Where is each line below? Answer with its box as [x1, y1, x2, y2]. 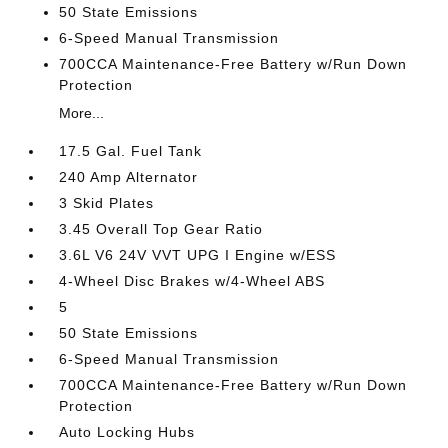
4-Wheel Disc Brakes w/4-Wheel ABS [59, 273, 326, 289]
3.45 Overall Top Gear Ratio [59, 221, 264, 237]
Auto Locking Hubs [59, 424, 196, 440]
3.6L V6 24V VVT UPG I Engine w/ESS [59, 247, 337, 263]
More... [59, 105, 105, 121]
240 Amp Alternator [59, 169, 199, 185]
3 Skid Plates [59, 195, 155, 211]
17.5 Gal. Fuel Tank [59, 143, 203, 159]
